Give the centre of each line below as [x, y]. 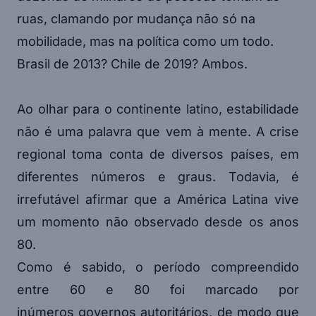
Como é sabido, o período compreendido [158, 267]
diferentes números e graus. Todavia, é [158, 176]
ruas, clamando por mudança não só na [136, 18]
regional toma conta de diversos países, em [158, 154]
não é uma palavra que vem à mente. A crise [158, 131]
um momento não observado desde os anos [158, 221]
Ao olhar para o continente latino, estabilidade [158, 109]
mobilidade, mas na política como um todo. [145, 41]
